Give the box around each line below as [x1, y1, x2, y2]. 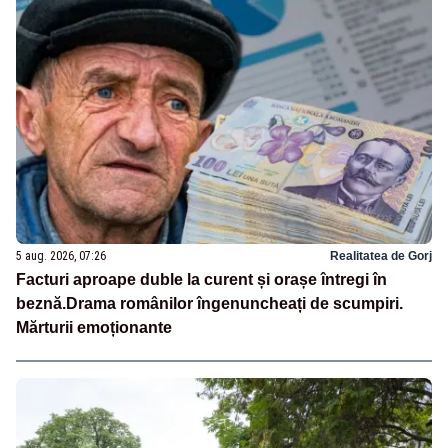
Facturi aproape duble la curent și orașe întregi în [16, 270, 387, 288]
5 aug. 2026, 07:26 [16, 248, 106, 263]
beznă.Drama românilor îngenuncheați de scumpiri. [16, 294, 403, 312]
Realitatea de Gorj [330, 248, 432, 263]
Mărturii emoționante [16, 318, 172, 336]
